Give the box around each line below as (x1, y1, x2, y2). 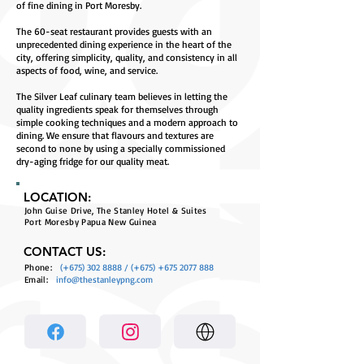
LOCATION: (24, 189, 91, 205)
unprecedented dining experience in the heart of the (16, 38, 232, 50)
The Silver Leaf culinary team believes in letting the (16, 90, 227, 102)
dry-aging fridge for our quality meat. (16, 155, 169, 167)
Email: (24, 274, 48, 285)
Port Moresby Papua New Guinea (24, 216, 157, 227)
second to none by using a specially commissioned (16, 142, 225, 154)
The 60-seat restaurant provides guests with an (16, 25, 212, 37)
